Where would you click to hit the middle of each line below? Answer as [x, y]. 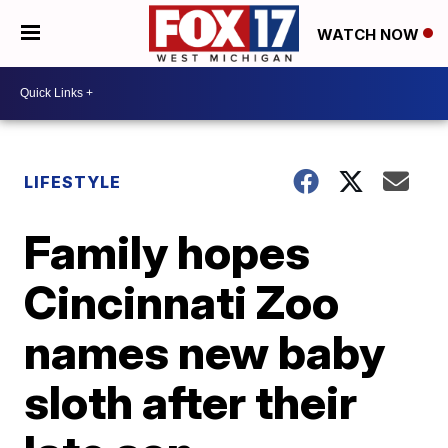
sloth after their [191, 401]
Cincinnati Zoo [182, 301]
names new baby [205, 351]
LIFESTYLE [73, 181]
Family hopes [167, 251]
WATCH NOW [370, 34]
